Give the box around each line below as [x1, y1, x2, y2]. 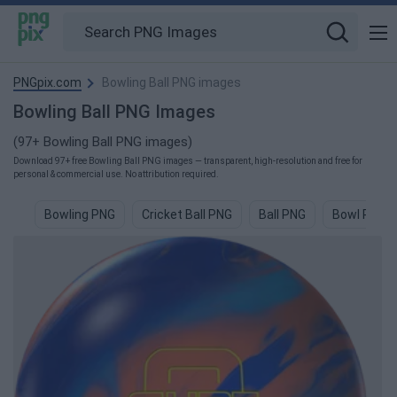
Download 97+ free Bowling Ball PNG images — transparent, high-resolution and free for [13, 156, 362, 166]
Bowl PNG [332, 207, 386, 222]
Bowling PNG [44, 207, 115, 222]
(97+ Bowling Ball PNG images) [13, 134, 192, 150]
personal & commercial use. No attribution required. [13, 169, 219, 179]
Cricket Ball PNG [142, 207, 232, 222]
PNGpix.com [13, 75, 82, 90]
